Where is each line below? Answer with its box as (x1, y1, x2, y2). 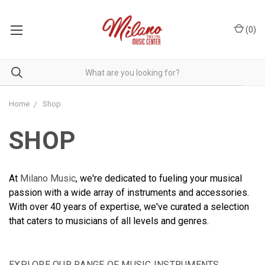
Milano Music (20, 173, 76, 184)
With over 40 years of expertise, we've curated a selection (9, 201, 249, 212)
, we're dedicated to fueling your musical (76, 173, 242, 184)
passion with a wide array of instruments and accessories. (9, 187, 249, 198)
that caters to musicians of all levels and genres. (9, 215, 209, 227)
